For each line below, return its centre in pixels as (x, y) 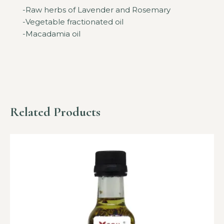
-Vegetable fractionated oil (73, 22)
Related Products (55, 112)
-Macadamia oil (51, 34)
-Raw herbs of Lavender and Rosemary (96, 10)
